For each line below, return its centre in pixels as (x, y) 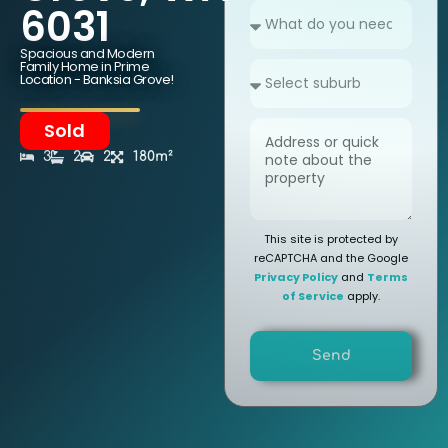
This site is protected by (331, 239)
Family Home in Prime (84, 66)
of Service (313, 296)
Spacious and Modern (87, 53)
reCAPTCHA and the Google (331, 258)
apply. (362, 296)
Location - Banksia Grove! (97, 79)
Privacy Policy (296, 277)
